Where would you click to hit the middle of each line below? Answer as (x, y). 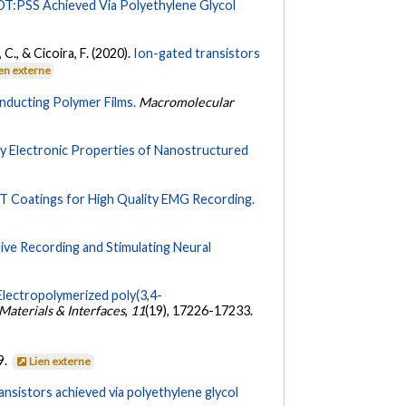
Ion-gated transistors (197, 53)
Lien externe (60, 361)
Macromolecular (187, 101)
